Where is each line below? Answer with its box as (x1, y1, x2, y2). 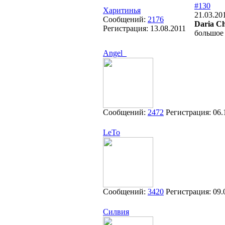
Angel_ (103, 49, 127, 57)
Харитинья (103, 6, 141, 15)
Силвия (103, 207, 129, 216)
